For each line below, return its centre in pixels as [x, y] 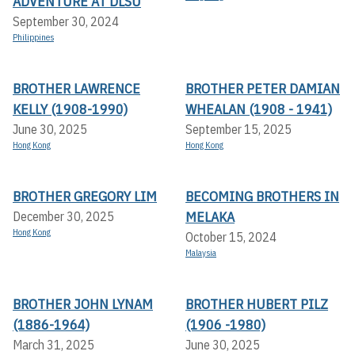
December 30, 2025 [63, 217]
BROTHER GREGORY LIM [85, 197]
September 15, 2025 [239, 130]
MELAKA [210, 217]
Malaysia [201, 253]
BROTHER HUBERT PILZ [257, 304]
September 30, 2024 [66, 22]
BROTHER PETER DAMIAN [263, 89]
